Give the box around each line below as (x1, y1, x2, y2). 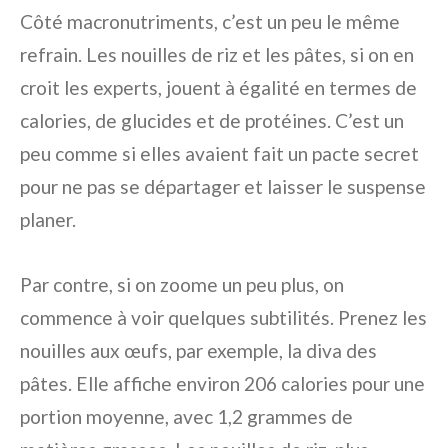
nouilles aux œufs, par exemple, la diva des (20, 339, 377, 363)
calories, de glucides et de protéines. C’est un (20, 109, 404, 133)
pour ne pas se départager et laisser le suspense (20, 175, 426, 199)
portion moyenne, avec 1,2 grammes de (20, 405, 353, 429)
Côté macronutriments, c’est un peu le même (20, 10, 400, 34)
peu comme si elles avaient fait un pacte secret (20, 142, 419, 166)
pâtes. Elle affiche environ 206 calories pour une (20, 372, 425, 396)
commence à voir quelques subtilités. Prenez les (20, 306, 427, 330)
